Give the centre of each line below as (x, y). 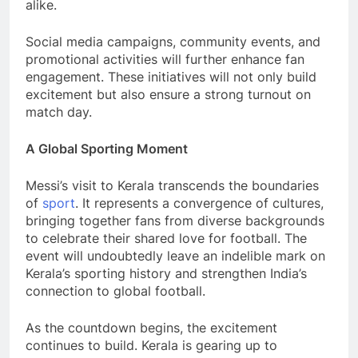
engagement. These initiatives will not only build (171, 77)
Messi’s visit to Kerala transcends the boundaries (172, 186)
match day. (59, 112)
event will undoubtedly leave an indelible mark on (175, 256)
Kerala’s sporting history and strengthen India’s (166, 274)
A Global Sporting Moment (107, 149)
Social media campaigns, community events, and (173, 42)
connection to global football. (115, 291)
